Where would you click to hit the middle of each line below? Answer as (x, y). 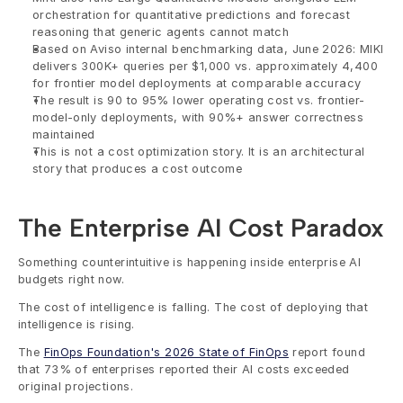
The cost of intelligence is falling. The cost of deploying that (193, 307)
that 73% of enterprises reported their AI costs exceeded (184, 369)
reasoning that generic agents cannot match (161, 32)
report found (327, 352)
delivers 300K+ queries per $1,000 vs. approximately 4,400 (205, 66)
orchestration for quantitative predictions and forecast (192, 15)
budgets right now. (71, 279)
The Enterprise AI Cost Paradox (201, 228)
